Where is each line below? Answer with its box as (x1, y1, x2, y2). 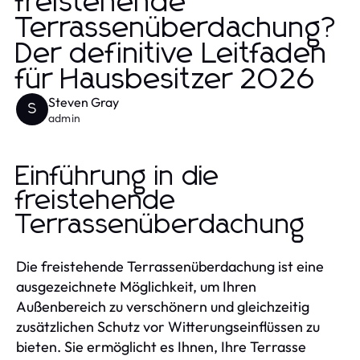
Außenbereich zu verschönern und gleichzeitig (16, 297, 309, 316)
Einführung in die (16, 162, 220, 190)
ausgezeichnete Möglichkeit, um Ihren (16, 276, 256, 296)
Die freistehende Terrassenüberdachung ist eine (16, 256, 324, 276)
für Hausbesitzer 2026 (16, 65, 316, 95)
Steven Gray (48, 93, 119, 110)
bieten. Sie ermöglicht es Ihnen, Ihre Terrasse (16, 337, 306, 356)
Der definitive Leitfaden (16, 39, 328, 69)
